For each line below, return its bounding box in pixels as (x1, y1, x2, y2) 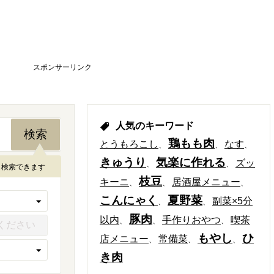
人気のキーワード (116, 120, 194, 131)
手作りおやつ (162, 215, 221, 225)
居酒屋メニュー (172, 177, 240, 187)
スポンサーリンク (33, 63, 92, 72)
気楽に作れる (156, 156, 226, 169)
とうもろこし (100, 139, 158, 149)
